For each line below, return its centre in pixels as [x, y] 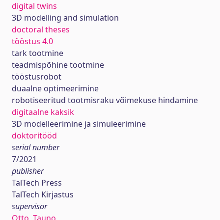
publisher [28, 171]
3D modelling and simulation [65, 18]
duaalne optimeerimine [55, 88]
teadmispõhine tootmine [58, 65]
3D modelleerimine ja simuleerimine [79, 124]
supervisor [29, 206]
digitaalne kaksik [43, 112]
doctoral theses [41, 29]
